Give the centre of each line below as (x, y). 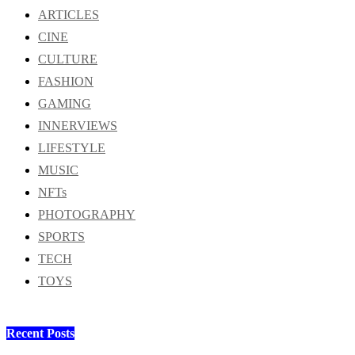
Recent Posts (40, 334)
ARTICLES (69, 15)
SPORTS (61, 237)
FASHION (66, 82)
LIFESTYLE (72, 148)
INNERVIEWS (78, 126)
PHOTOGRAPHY (87, 215)
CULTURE (68, 59)
